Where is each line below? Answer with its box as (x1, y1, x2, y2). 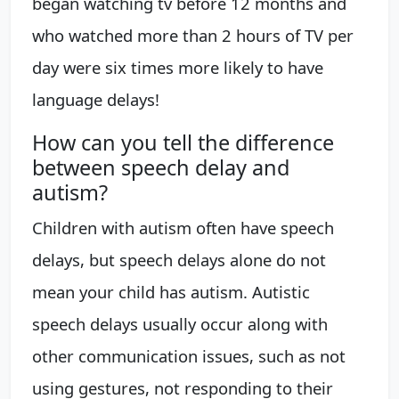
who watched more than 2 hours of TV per (32, 24, 354, 46)
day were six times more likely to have (32, 56, 323, 78)
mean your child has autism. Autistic (32, 281, 310, 303)
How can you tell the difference (32, 128, 334, 157)
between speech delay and (32, 153, 289, 182)
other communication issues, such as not (32, 345, 346, 367)
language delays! (32, 88, 159, 110)
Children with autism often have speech (32, 216, 334, 239)
